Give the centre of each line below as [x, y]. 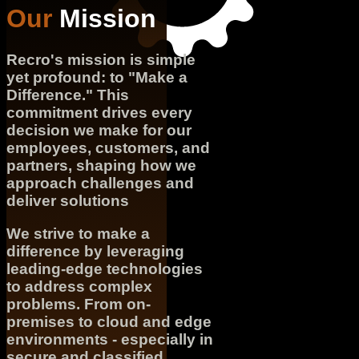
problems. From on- [79, 304]
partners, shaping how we [101, 165]
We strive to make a [78, 233]
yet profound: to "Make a [97, 77]
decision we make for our [99, 130]
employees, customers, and [108, 147]
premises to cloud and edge [109, 321]
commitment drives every [99, 112]
